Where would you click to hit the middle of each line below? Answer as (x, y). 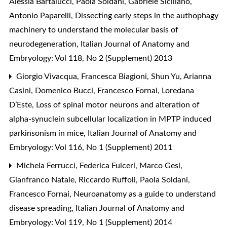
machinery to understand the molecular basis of (94, 30)
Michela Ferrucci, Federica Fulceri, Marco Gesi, (98, 165)
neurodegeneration (44, 44)
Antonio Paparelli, (42, 15)
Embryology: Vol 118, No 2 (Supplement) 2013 (91, 58)
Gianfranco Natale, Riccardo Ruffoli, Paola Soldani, (100, 180)
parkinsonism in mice (47, 133)
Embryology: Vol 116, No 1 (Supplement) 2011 (91, 147)
